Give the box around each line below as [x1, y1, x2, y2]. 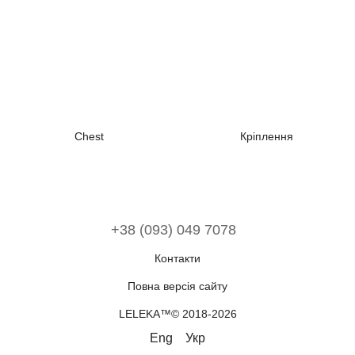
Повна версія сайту [128, 280, 227, 292]
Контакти [155, 252, 200, 265]
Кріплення [239, 130, 293, 143]
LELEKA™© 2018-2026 [118, 307, 237, 320]
